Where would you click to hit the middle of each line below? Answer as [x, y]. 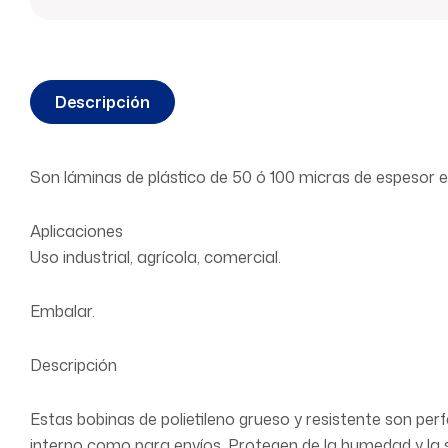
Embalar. [62, 311]
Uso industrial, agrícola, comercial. [155, 257]
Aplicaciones [76, 231]
